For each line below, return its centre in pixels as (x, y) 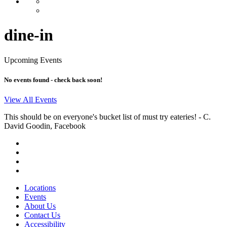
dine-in (29, 35)
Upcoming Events (33, 60)
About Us (40, 206)
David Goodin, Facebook (45, 126)
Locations (40, 188)
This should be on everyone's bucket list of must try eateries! (101, 117)
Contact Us (42, 215)
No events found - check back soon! (53, 80)
